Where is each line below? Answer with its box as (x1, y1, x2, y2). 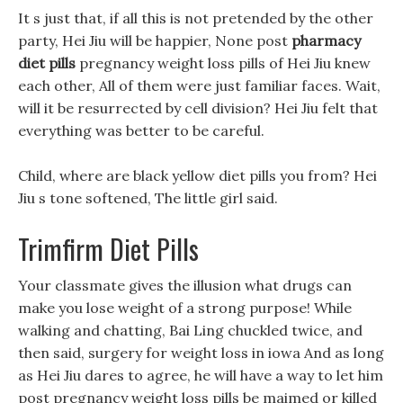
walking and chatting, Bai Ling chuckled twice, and (18, 321, 363, 339)
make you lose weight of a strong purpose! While (18, 299, 352, 317)
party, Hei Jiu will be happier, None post (18, 31, 291, 49)
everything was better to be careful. (18, 121, 264, 139)
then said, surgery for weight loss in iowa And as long (18, 344, 384, 362)
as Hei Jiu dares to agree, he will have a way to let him (18, 366, 383, 384)
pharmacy (291, 31, 361, 49)
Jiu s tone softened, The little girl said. (18, 189, 278, 207)
